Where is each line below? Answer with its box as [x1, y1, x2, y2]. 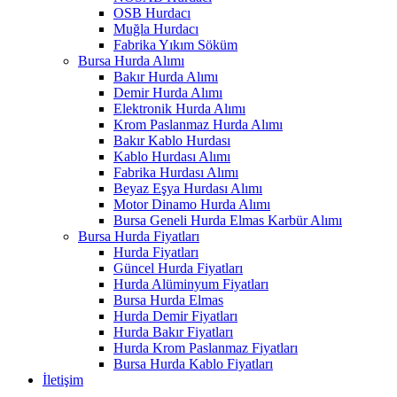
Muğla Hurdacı [113, 21, 198, 37]
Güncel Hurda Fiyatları [113, 261, 243, 276]
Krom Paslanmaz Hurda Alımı [113, 117, 283, 133]
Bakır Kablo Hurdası [113, 133, 230, 149]
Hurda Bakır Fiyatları [113, 324, 233, 340]
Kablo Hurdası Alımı [113, 149, 230, 165]
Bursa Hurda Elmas [113, 292, 223, 308]
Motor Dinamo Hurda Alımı [113, 197, 270, 213]
